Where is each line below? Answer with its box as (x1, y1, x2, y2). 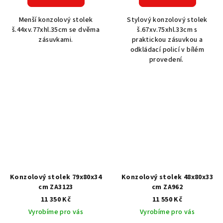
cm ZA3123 (38, 182, 73, 192)
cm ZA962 (151, 182, 183, 192)
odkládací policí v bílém (130, 44, 205, 55)
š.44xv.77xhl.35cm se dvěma (11, 24, 100, 35)
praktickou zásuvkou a (131, 34, 203, 45)
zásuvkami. (38, 34, 73, 45)
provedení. (149, 54, 186, 65)
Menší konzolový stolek (18, 14, 93, 25)
